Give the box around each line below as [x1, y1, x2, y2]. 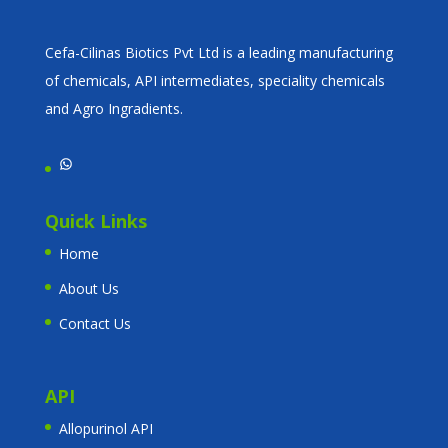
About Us [58, 279, 119, 299]
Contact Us [58, 314, 131, 334]
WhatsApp [57, 152, 124, 172]
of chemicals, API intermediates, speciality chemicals [44, 71, 385, 91]
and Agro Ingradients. [44, 99, 183, 119]
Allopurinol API [58, 418, 153, 438]
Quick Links [44, 209, 147, 234]
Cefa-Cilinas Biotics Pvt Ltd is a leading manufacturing [44, 43, 393, 63]
